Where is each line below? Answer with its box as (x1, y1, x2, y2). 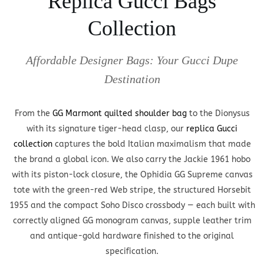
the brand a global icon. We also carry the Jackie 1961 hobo (14, 154, 250, 164)
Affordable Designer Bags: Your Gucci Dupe (26, 53, 238, 67)
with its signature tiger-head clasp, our (27, 123, 186, 134)
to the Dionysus (186, 108, 250, 118)
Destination (104, 72, 160, 85)
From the (14, 108, 52, 118)
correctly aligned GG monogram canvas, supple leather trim (12, 215, 252, 226)
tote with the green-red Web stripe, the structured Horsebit (13, 184, 251, 195)
